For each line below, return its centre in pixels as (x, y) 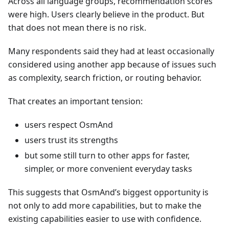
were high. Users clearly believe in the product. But (106, 15)
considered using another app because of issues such (112, 65)
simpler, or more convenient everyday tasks (108, 169)
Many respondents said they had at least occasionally (111, 51)
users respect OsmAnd (69, 125)
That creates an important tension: (75, 101)
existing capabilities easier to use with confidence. (105, 219)
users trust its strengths (71, 140)
